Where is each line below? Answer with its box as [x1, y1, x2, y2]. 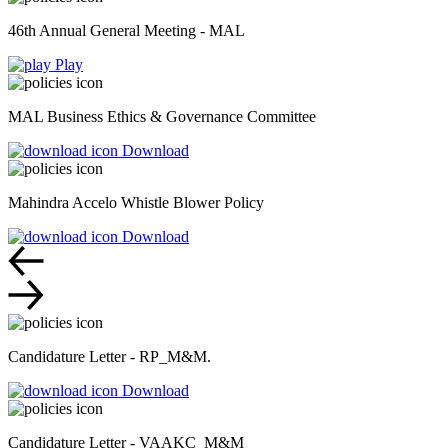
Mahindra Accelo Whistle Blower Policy [8, 194, 264, 212]
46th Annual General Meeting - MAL [8, 22, 245, 40]
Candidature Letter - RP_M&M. [8, 348, 211, 366]
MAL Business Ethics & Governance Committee [8, 108, 316, 126]
